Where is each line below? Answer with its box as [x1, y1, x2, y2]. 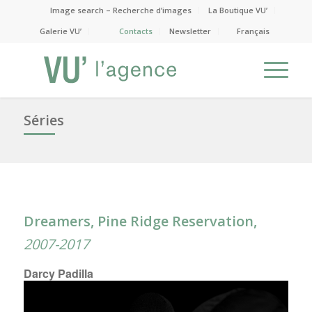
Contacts [119, 26, 153, 36]
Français [237, 26, 270, 36]
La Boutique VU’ [208, 5, 268, 15]
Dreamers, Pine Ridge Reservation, [23, 212, 257, 231]
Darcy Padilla [23, 265, 93, 281]
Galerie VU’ [40, 26, 82, 36]
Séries [23, 111, 64, 130]
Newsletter [169, 26, 212, 36]
